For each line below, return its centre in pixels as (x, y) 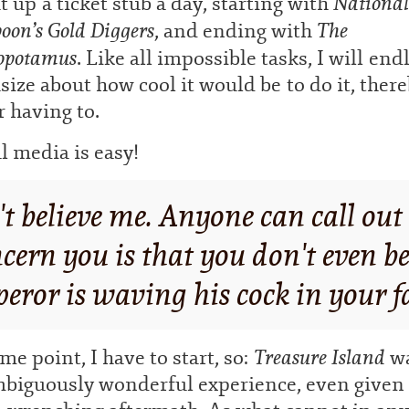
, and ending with (236, 31)
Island (356, 357)
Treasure (290, 357)
